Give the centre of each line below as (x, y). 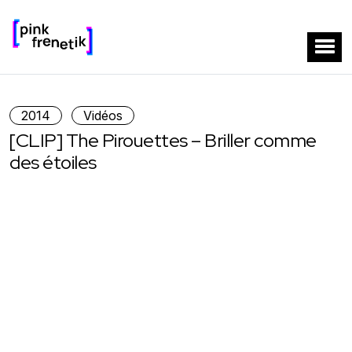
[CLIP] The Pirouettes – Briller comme (163, 140)
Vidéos (103, 115)
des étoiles (53, 162)
